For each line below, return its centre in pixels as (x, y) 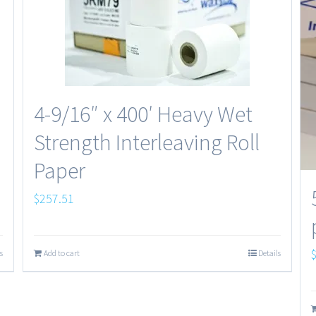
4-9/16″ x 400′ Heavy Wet (144, 114)
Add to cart (62, 253)
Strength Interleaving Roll (147, 142)
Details (269, 253)
